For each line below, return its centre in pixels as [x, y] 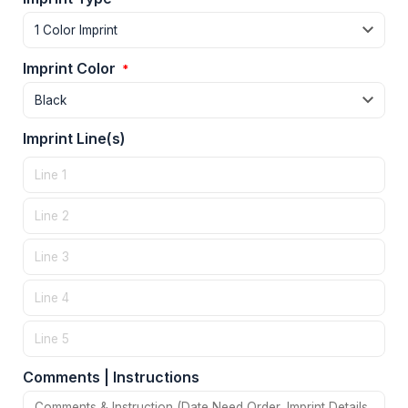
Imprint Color [71, 69]
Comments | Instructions [111, 377]
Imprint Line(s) [74, 139]
